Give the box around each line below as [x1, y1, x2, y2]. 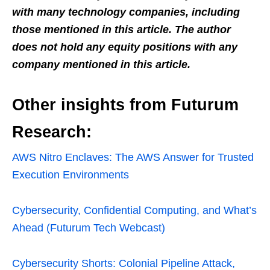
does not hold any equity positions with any [12, 41, 237, 54]
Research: [12, 123, 92, 142]
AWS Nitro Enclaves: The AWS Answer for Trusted [12, 151, 254, 164]
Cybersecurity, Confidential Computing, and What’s [12, 204, 257, 217]
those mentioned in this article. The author [12, 24, 231, 36]
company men [12, 58, 85, 71]
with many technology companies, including [12, 6, 240, 19]
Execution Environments [12, 169, 129, 181]
